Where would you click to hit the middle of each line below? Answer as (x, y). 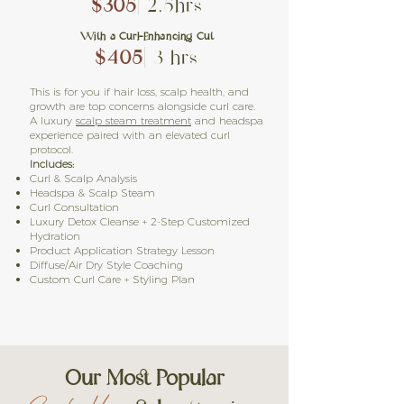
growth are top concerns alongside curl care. (142, 106)
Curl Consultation (74, 207)
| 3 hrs (171, 58)
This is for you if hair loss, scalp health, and (139, 92)
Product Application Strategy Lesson (122, 250)
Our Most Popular (144, 378)
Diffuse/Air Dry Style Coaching (106, 265)
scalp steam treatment (133, 120)
